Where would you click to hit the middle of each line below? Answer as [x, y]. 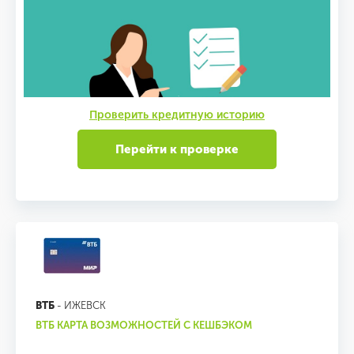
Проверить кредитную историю [177, 115]
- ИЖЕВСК [80, 305]
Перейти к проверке [177, 149]
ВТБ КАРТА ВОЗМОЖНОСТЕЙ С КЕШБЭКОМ [144, 325]
